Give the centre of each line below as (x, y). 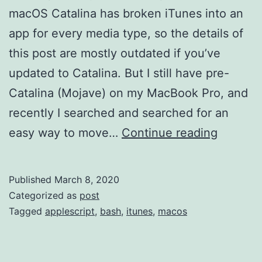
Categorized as (44, 195)
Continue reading (170, 132)
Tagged (27, 211)
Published (32, 179)
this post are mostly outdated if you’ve (115, 53)
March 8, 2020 (87, 179)
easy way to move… (65, 132)
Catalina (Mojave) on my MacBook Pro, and (128, 93)
